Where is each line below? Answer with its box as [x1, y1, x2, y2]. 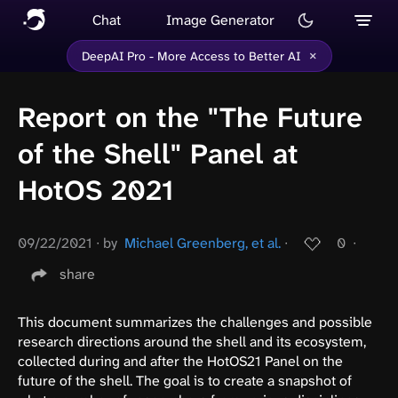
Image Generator [166, 10, 275, 29]
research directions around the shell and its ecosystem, [18, 331, 366, 351]
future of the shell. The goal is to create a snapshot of [18, 370, 352, 390]
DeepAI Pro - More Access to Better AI [81, 48, 300, 64]
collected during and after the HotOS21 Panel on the [18, 351, 343, 370]
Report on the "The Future [18, 99, 362, 137]
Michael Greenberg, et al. [124, 234, 281, 253]
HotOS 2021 [18, 172, 174, 210]
